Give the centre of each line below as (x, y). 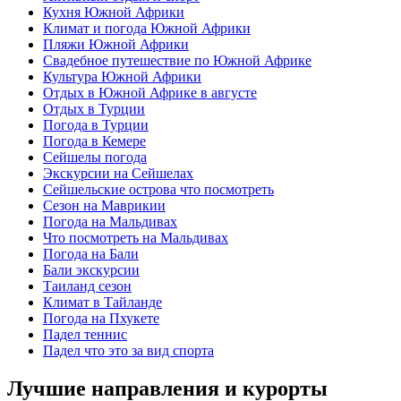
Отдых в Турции (94, 108)
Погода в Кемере (94, 141)
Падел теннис (85, 334)
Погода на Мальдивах (110, 221)
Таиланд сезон (87, 286)
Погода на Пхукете (101, 318)
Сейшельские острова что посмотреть (158, 189)
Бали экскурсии (91, 269)
